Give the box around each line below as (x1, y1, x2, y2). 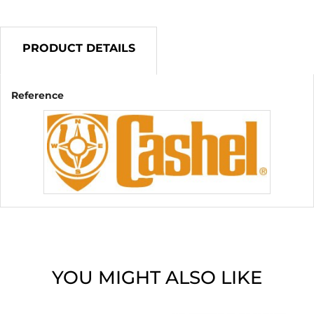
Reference (11, 89, 64, 102)
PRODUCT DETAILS (22, 41, 135, 55)
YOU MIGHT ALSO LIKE (52, 266, 262, 289)
